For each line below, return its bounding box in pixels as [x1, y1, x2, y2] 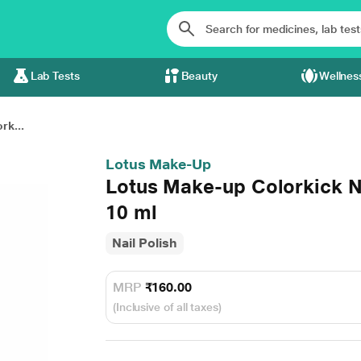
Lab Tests [30, 69, 80, 82]
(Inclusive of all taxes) [112, 301, 222, 313]
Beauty [180, 69, 218, 82]
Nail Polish [111, 235, 177, 251]
